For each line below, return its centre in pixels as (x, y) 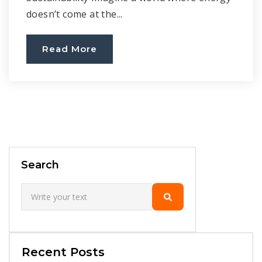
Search (40, 165)
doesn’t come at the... (75, 14)
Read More (70, 49)
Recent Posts (63, 252)
